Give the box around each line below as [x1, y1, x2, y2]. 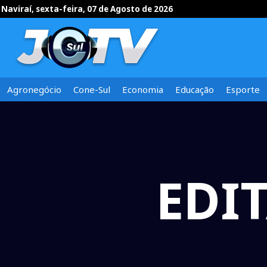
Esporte [226, 83, 260, 95]
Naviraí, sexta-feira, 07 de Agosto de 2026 [1, 4, 173, 14]
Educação [175, 83, 214, 95]
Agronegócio [7, 83, 61, 95]
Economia [122, 83, 163, 95]
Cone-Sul [73, 83, 110, 95]
